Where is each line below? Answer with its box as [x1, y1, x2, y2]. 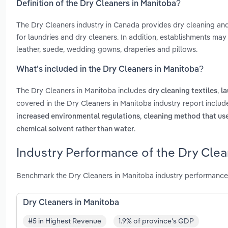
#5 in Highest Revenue [28, 216, 101, 226]
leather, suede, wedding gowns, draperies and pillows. [16, 44, 197, 54]
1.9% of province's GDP [119, 216, 194, 226]
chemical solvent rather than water [16, 126, 134, 133]
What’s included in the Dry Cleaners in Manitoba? [16, 66, 204, 74]
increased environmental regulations [16, 113, 140, 121]
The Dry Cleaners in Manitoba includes [16, 85, 148, 96]
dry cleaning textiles [148, 88, 217, 95]
